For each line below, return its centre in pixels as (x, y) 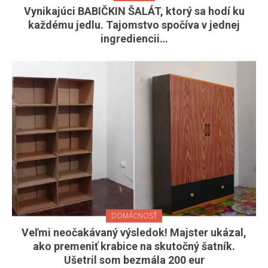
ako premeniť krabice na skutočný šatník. (134, 246)
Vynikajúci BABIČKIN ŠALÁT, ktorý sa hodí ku (134, 11)
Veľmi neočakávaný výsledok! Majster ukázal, (134, 233)
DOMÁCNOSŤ (134, 216)
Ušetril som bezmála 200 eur (134, 260)
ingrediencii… (134, 38)
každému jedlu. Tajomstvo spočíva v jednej (134, 25)
